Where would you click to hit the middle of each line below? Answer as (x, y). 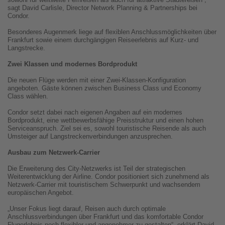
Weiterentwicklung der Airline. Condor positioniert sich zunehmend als (108, 177)
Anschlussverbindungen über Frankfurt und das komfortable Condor (105, 217)
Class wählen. (28, 96)
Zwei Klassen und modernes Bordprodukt (72, 64)
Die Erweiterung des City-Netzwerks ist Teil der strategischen (96, 169)
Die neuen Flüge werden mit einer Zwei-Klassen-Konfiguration (97, 80)
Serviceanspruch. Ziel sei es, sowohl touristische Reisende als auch (107, 129)
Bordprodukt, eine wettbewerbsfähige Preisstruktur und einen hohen (105, 121)
